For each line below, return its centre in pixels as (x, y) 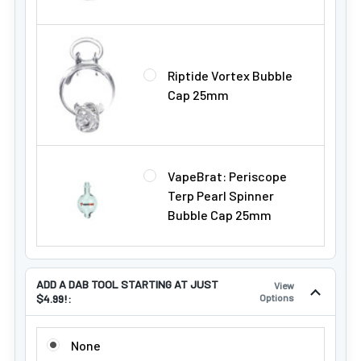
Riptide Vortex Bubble (230, 75)
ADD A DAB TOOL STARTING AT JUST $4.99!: (159, 336)
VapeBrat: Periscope (227, 176)
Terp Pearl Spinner (221, 195)
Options (277, 297)
